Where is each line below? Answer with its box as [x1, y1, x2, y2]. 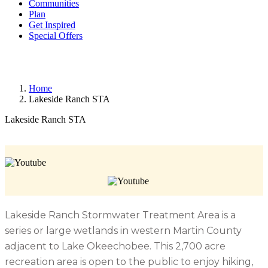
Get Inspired [29, 20, 75, 30]
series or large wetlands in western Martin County [5, 225, 242, 236]
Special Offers [29, 31, 83, 41]
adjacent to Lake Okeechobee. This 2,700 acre [5, 240, 226, 252]
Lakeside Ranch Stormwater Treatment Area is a [5, 209, 236, 221]
